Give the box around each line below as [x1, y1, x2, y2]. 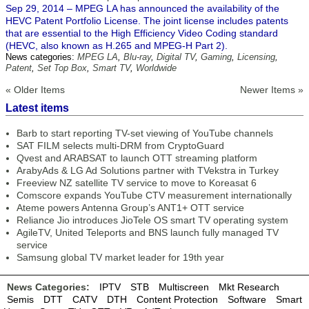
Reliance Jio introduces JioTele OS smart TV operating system [17, 215, 288, 226]
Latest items [6, 102, 69, 114]
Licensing [237, 52, 275, 62]
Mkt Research [219, 281, 279, 292]
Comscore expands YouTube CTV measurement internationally [17, 190, 292, 201]
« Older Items [6, 84, 65, 95]
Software [228, 294, 266, 305]
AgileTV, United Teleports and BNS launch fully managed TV [17, 227, 279, 238]
